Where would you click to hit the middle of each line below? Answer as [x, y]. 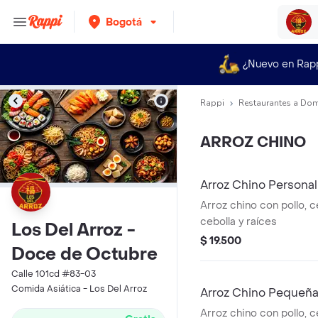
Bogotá [124, 22]
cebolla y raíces [238, 222]
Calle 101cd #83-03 [54, 274]
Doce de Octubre [84, 254]
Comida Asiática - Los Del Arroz [79, 289]
